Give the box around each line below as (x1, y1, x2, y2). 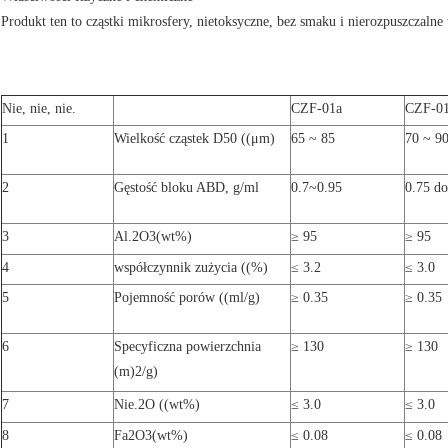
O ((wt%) (145, 397, 200, 413)
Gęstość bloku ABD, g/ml (114, 180, 259, 196)
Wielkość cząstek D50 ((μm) (114, 131, 275, 147)
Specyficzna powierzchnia (114, 339, 261, 355)
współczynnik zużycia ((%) (114, 260, 268, 276)
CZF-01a (291, 101, 342, 117)
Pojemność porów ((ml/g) (114, 290, 260, 306)
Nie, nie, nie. (2, 101, 76, 117)
